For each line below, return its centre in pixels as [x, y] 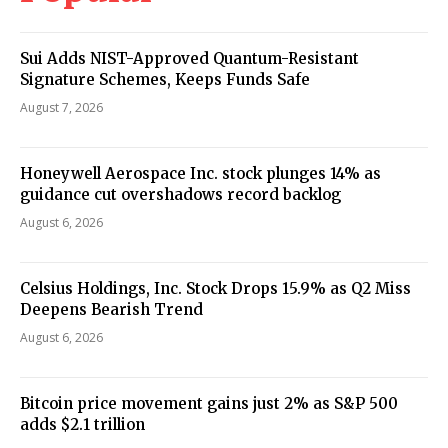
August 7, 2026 [61, 107]
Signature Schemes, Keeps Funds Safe [165, 79]
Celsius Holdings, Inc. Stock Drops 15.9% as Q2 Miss [215, 288]
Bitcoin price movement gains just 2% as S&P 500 [209, 403]
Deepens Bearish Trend [111, 309]
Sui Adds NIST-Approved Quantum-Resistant [189, 58]
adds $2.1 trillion [82, 424]
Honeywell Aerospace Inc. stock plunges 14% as [200, 173]
